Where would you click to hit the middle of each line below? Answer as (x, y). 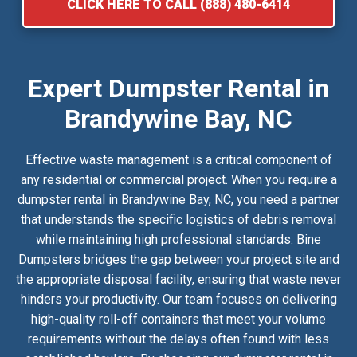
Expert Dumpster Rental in (178, 88)
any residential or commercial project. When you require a (178, 179)
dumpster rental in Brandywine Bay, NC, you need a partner (178, 199)
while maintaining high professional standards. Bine (178, 239)
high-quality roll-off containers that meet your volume (178, 319)
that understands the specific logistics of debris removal (178, 219)
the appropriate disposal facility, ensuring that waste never (178, 279)
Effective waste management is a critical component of (178, 159)
